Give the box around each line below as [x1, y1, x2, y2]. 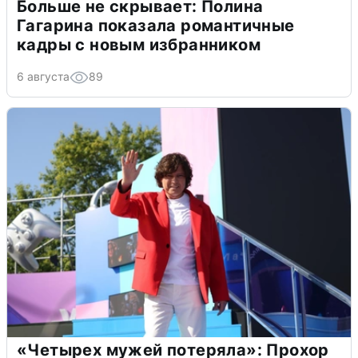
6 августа [17, 70, 70, 84]
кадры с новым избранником [17, 35, 261, 55]
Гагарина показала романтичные [17, 16, 295, 36]
